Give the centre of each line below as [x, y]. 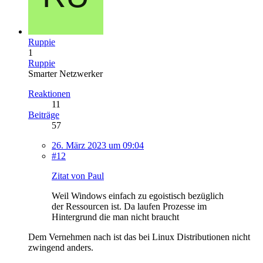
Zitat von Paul [78, 176]
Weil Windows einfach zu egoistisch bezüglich [138, 195]
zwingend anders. [61, 247]
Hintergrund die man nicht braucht [115, 217]
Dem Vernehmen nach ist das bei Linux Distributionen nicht [139, 237]
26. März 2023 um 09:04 [98, 145]
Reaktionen [49, 93]
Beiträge [44, 114]
